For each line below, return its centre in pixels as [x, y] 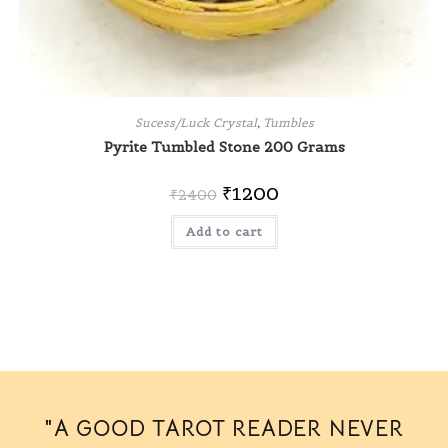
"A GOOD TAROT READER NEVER [224, 429]
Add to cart [224, 231]
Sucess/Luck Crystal [195, 122]
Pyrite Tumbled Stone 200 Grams [224, 146]
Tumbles [288, 122]
